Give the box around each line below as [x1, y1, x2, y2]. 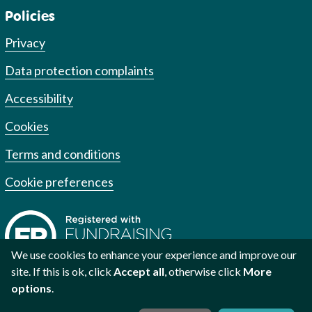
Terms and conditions [5, 146, 121, 162]
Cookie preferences [5, 174, 114, 190]
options [11, 281, 52, 295]
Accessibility [5, 90, 74, 106]
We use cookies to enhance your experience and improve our [11, 248, 297, 261]
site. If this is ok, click [11, 265, 114, 278]
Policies [5, 6, 56, 24]
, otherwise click [164, 265, 243, 278]
